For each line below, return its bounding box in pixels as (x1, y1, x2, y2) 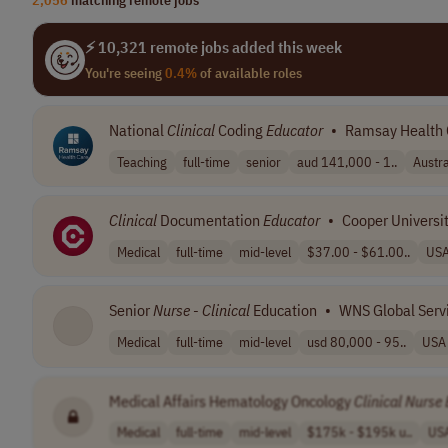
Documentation (157, 210, 263, 231)
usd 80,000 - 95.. (307, 332, 406, 351)
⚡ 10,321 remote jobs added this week (85, 37, 342, 57)
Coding (215, 120, 266, 140)
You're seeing (85, 64, 165, 82)
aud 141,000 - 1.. (297, 152, 397, 171)
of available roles (197, 64, 302, 82)
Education (250, 300, 317, 321)
